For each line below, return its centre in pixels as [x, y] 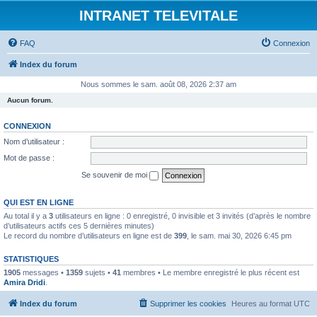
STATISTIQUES [31, 259]
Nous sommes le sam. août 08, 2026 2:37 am [158, 84]
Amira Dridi [24, 282]
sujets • [98, 272]
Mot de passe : [29, 157]
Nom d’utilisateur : [34, 141]
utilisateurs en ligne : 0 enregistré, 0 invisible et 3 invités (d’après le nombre [182, 215]
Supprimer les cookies [188, 304]
